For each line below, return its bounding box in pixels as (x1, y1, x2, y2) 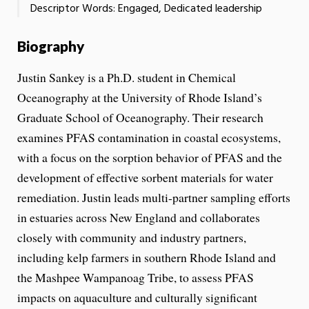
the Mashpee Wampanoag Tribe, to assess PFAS (17, 268, 254, 286)
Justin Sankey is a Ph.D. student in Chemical (17, 68, 236, 86)
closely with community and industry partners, (17, 228, 246, 246)
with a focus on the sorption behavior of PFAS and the (17, 148, 282, 166)
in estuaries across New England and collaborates (17, 208, 260, 226)
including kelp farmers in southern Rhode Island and (17, 248, 276, 266)
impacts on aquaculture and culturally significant (17, 288, 257, 306)
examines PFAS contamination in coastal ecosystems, (17, 128, 281, 146)
